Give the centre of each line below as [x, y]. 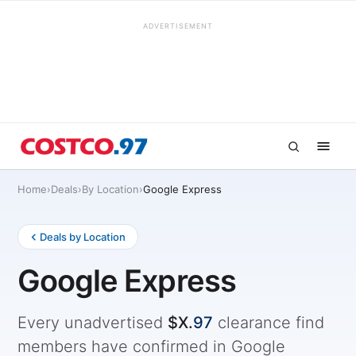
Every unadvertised [93, 323]
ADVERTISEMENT [178, 26]
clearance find [269, 323]
